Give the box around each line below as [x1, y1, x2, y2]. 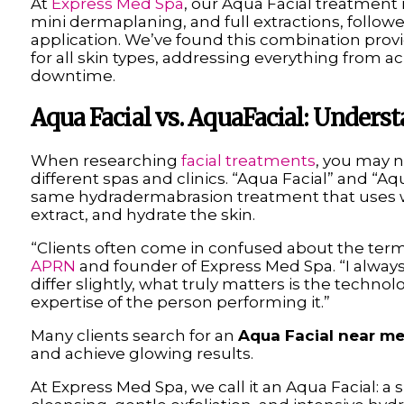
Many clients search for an [30, 326, 238, 344]
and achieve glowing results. [30, 344, 253, 363]
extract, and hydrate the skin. [30, 205, 255, 224]
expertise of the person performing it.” [30, 292, 330, 311]
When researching [30, 151, 181, 170]
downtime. [30, 66, 115, 85]
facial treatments [180, 151, 316, 170]
